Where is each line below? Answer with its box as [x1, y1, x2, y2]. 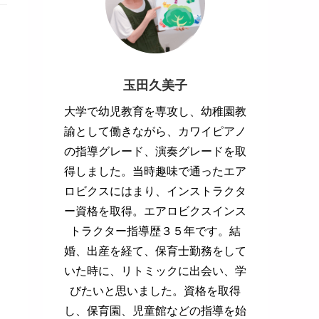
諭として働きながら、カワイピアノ [64, 122, 246, 139]
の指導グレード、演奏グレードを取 [64, 142, 246, 159]
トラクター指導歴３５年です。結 [70, 221, 241, 239]
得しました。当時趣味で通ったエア [64, 162, 246, 179]
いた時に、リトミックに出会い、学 [64, 261, 246, 278]
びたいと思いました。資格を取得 [70, 281, 241, 298]
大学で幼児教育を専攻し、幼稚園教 [64, 102, 246, 119]
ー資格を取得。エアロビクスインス [64, 202, 246, 219]
